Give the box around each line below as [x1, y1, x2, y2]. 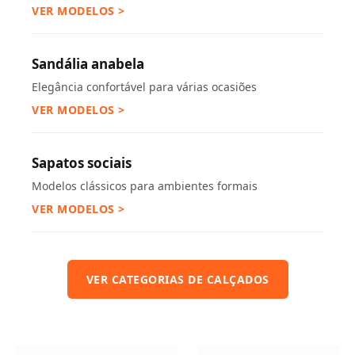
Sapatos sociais [32, 154, 132, 172]
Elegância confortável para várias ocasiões [32, 79, 257, 94]
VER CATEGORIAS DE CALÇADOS [86, 272, 269, 287]
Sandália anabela [32, 55, 144, 73]
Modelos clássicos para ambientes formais [32, 178, 258, 193]
